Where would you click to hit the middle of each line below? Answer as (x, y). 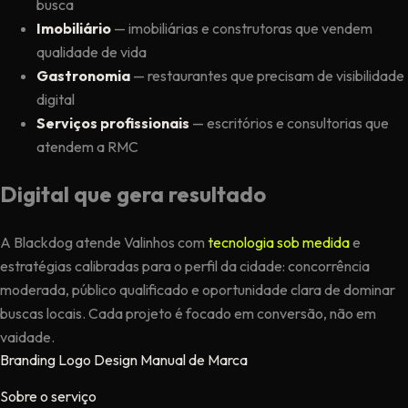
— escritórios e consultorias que (289, 123)
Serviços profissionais (113, 123)
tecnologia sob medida (279, 243)
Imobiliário (74, 29)
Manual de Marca (194, 360)
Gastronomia (83, 76)
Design (116, 360)
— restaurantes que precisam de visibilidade (267, 76)
